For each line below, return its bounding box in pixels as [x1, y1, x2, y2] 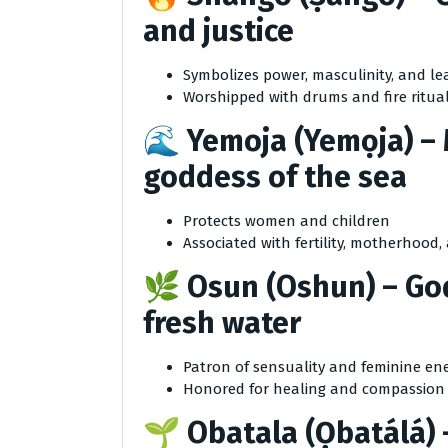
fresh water [143, 305, 301, 341]
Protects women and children [183, 212, 390, 230]
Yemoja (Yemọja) [187, 123, 413, 159]
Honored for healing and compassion [183, 380, 445, 398]
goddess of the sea [143, 159, 407, 195]
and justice [143, 13, 294, 49]
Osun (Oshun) [187, 269, 375, 305]
